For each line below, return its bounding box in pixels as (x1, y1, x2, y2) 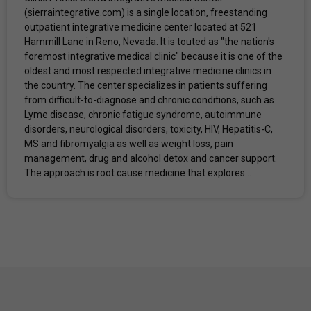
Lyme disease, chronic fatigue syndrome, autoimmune (24, 108, 262, 120)
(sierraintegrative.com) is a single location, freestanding (24, 6, 267, 18)
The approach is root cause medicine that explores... (24, 167, 251, 178)
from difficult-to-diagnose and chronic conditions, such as (24, 94, 274, 106)
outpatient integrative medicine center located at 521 (24, 21, 257, 33)
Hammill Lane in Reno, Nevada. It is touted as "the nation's (24, 35, 274, 47)
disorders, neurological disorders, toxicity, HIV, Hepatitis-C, (24, 123, 273, 135)
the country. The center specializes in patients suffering (24, 79, 267, 91)
